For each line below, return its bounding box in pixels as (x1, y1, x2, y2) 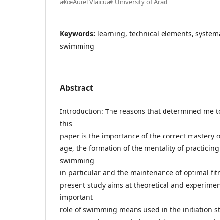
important (60, 192, 93, 202)
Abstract (60, 82, 93, 93)
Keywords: (60, 29, 97, 38)
